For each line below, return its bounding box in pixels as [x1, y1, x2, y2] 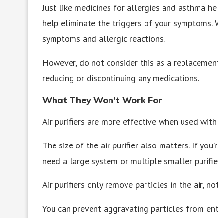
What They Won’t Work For [42, 94, 162, 106]
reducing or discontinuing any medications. [42, 72, 199, 84]
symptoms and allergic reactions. [42, 33, 165, 44]
